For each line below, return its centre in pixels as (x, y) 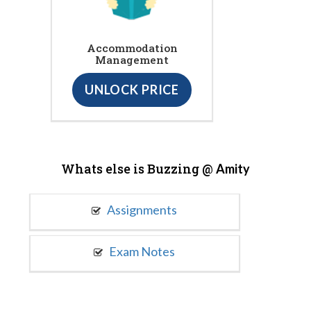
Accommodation (132, 48)
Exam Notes (141, 251)
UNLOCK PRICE (132, 90)
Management (132, 60)
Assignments (141, 209)
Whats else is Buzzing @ (138, 168)
